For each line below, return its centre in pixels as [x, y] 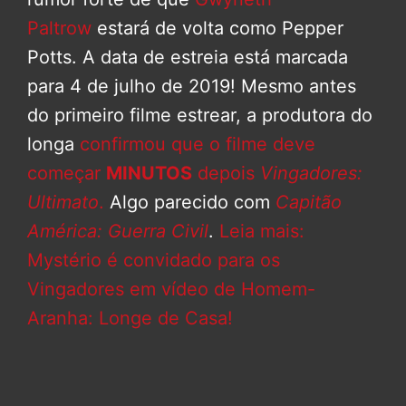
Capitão [309, 203]
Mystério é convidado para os [154, 261]
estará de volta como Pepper [217, 29]
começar [67, 174]
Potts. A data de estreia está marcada [188, 58]
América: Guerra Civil [118, 232]
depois [226, 174]
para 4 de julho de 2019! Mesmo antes [192, 87]
